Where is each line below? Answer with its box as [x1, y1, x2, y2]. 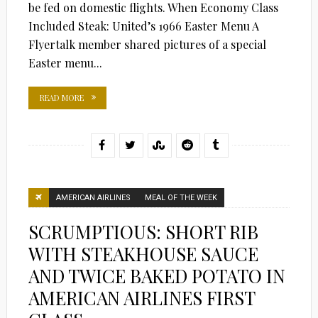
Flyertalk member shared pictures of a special [28, 36, 266, 52]
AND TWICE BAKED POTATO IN [28, 263, 285, 288]
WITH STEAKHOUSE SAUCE [28, 241, 258, 266]
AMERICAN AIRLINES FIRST [28, 285, 255, 310]
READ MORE [39, 92, 84, 103]
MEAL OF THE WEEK [144, 192, 217, 202]
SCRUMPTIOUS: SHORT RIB [28, 219, 258, 244]
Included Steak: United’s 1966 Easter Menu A [28, 18, 259, 33]
